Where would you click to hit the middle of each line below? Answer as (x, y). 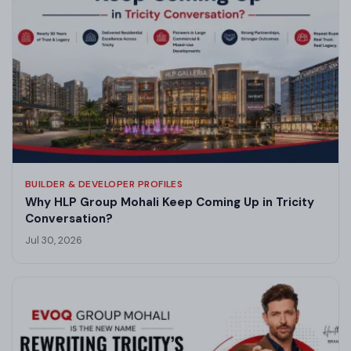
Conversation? (69, 218)
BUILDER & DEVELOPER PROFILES (104, 184)
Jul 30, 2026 (54, 240)
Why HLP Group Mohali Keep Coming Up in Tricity (170, 202)
